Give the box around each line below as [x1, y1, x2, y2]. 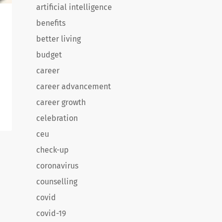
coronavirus [36, 161, 78, 170]
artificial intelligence [36, 2, 112, 12]
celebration [36, 113, 78, 123]
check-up [36, 145, 69, 155]
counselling [36, 177, 77, 186]
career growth [36, 98, 86, 107]
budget [36, 50, 62, 59]
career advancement [36, 82, 111, 91]
